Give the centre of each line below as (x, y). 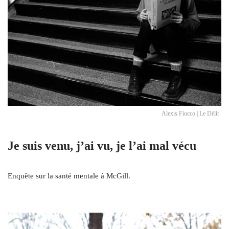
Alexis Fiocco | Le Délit (190, 114)
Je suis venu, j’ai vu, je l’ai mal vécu (102, 146)
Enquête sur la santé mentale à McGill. (70, 176)
